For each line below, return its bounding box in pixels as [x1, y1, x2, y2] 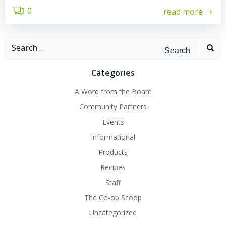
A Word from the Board [74, 87, 152, 96]
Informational [91, 132, 135, 142]
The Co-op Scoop [84, 193, 142, 202]
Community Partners [79, 102, 147, 111]
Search [5, 37, 31, 48]
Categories [91, 67, 135, 78]
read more [163, 6, 203, 17]
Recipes [100, 162, 126, 172]
